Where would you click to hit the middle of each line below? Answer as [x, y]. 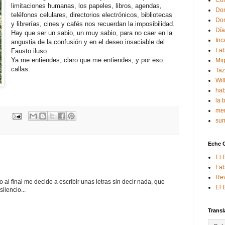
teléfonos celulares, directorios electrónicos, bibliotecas [92, 15]
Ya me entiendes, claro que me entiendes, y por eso [87, 60]
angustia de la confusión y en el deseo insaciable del [88, 42]
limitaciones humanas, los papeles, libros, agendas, [87, 6]
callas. [21, 69]
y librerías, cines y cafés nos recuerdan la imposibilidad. [93, 24]
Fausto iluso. [30, 51]
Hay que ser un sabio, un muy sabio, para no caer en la [92, 33]
